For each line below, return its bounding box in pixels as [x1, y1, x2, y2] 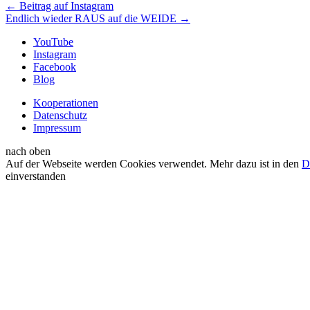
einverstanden [6, 170, 66, 183]
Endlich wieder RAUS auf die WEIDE [6, 12, 179, 25]
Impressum [33, 122, 81, 134]
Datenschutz [33, 109, 87, 122]
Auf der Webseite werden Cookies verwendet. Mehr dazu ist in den [6, 158, 302, 170]
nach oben [6, 145, 51, 158]
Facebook [33, 61, 76, 73]
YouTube [33, 36, 73, 48]
